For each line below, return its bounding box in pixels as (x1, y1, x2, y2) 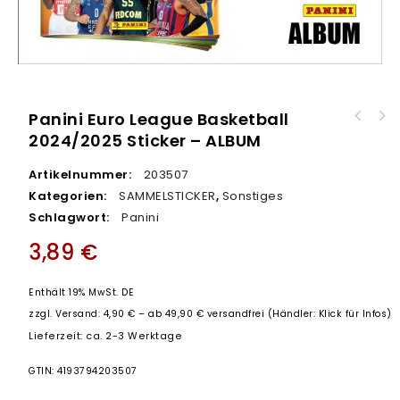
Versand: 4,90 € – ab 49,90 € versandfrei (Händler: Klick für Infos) (55, 306, 392, 321)
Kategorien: (29, 187, 111, 205)
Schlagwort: (29, 209, 113, 227)
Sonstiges (221, 187, 284, 205)
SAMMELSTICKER (119, 187, 216, 205)
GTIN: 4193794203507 (29, 363, 137, 378)
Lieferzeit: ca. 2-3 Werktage (29, 329, 183, 343)
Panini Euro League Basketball (29, 108, 289, 131)
